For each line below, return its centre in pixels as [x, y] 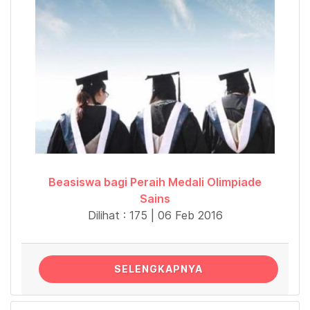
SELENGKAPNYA [158, 268]
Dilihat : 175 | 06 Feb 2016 [155, 215]
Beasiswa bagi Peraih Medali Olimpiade [155, 182]
